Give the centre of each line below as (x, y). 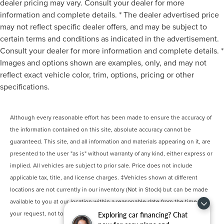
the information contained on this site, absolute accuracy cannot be (101, 129)
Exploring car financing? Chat (143, 215)
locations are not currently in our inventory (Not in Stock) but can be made (109, 189)
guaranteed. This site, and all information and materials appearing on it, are (110, 141)
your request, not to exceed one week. (62, 213)
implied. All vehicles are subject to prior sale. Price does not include (101, 165)
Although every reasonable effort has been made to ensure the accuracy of (111, 117)
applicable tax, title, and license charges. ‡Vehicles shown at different (104, 177)
